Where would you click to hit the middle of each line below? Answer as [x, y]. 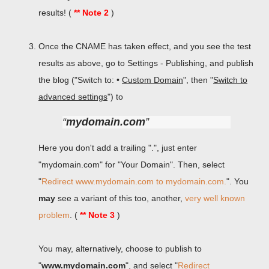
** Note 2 [91, 13]
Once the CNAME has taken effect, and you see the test [145, 46]
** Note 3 [97, 215]
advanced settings [73, 97]
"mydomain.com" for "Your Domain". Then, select [131, 165]
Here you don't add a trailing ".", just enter [118, 148]
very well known [215, 198]
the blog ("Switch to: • [80, 80]
